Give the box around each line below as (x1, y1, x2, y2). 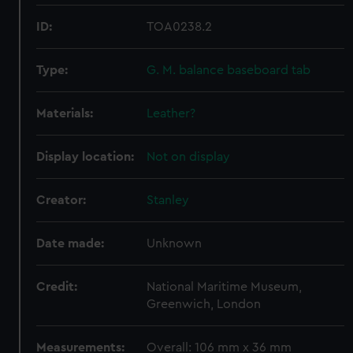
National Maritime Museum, (147, 281, 303, 293)
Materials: (36, 107, 94, 120)
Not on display (147, 150, 231, 163)
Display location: (36, 150, 135, 163)
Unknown (147, 237, 203, 250)
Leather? (147, 107, 196, 120)
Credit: (36, 281, 78, 293)
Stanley (147, 194, 190, 206)
